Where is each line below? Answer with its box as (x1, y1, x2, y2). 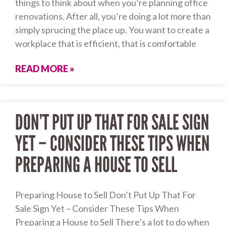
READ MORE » (15, 63, 74, 75)
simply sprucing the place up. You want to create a (15, 24, 209, 36)
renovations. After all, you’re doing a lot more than (15, 11, 211, 22)
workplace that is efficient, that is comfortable (15, 38, 196, 49)
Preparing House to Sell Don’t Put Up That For (15, 189, 196, 201)
